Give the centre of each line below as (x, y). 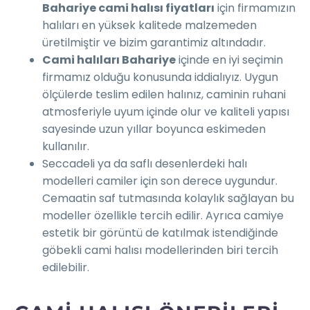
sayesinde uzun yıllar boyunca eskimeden (154, 129)
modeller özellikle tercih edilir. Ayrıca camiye (163, 216)
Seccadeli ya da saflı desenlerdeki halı (145, 164)
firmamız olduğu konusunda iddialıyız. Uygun (160, 77)
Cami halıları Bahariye (109, 60)
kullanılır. (66, 147)
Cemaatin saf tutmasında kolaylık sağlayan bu (168, 199)
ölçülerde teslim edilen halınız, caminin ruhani (164, 95)
